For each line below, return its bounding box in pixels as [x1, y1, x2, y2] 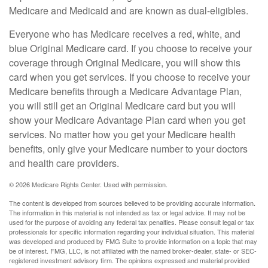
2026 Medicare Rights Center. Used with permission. [16, 179, 167, 190]
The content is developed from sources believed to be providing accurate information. [9, 198, 255, 208]
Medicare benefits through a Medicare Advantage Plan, [9, 84, 242, 99]
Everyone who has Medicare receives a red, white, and [9, 27, 240, 41]
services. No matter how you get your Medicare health [9, 127, 236, 142]
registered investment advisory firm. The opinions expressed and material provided [9, 255, 249, 266]
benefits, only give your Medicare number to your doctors [9, 142, 248, 156]
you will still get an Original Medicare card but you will [9, 99, 236, 113]
